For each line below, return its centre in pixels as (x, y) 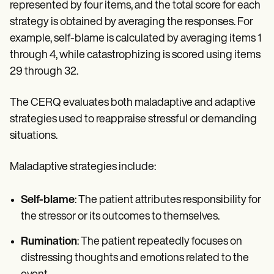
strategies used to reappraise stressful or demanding (133, 120)
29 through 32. (44, 72)
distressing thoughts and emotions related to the (135, 259)
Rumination (49, 242)
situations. (34, 136)
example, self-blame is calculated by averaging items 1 (135, 39)
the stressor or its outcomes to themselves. (120, 217)
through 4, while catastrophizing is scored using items (135, 56)
